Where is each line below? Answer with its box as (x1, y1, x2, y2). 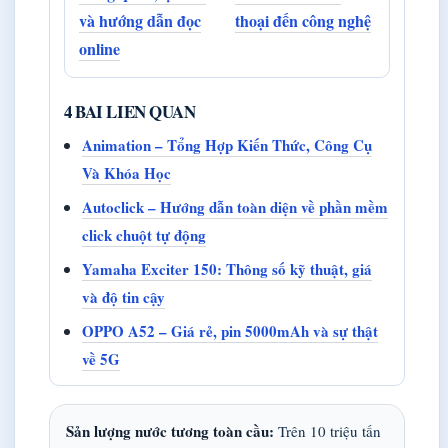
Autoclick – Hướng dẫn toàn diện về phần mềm (82, 196, 388, 219)
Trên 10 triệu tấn (274, 421, 381, 442)
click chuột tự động (82, 224, 206, 247)
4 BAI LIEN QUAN (64, 99, 196, 125)
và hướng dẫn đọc (79, 9, 201, 33)
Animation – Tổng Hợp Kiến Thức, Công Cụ (82, 134, 372, 157)
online (79, 37, 120, 61)
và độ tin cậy (82, 286, 165, 309)
